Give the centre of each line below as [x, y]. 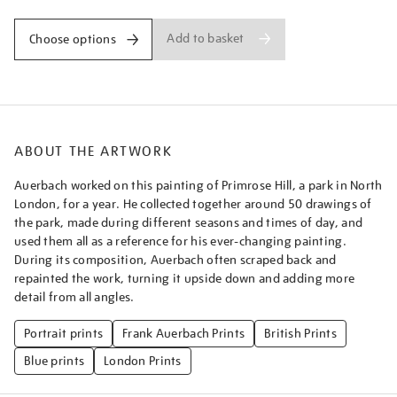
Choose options [73, 39]
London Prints [143, 360]
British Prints [301, 333]
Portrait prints [64, 333]
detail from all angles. [74, 296]
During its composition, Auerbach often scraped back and [175, 259]
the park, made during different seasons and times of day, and [189, 222]
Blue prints [54, 360]
